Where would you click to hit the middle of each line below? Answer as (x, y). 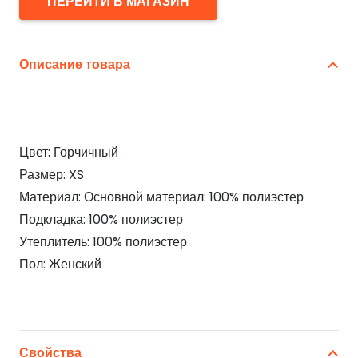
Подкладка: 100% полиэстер (101, 220)
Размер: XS (52, 175)
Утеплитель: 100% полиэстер (103, 242)
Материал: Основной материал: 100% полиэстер (161, 197)
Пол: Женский (60, 265)
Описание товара (75, 65)
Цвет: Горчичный (69, 153)
